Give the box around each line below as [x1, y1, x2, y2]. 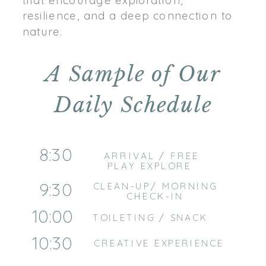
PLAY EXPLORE [107, 160, 197, 172]
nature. [22, 24, 63, 39]
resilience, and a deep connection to [22, 9, 233, 23]
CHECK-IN [126, 190, 184, 202]
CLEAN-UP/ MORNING [93, 180, 217, 192]
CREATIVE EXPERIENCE [94, 237, 224, 249]
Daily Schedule [54, 92, 212, 118]
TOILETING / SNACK [92, 211, 208, 224]
